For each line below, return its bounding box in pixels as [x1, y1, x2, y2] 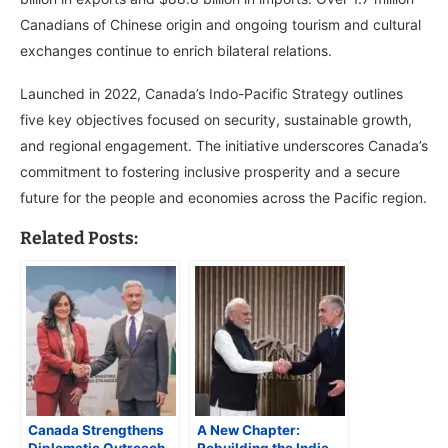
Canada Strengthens [28, 422, 164, 439]
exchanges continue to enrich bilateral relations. [20, 42, 332, 60]
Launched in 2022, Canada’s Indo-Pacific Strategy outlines [20, 85, 403, 103]
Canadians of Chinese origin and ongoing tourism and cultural [20, 16, 421, 34]
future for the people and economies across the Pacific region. [20, 189, 427, 207]
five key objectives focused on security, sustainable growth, [20, 111, 412, 129]
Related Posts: [20, 228, 138, 250]
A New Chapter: [197, 422, 300, 439]
